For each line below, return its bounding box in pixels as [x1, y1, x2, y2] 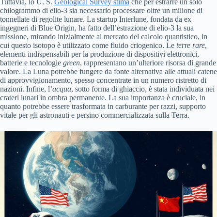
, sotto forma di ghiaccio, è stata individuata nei [71, 84, 215, 93]
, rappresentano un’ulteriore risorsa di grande [80, 58, 216, 67]
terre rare [176, 41, 205, 49]
